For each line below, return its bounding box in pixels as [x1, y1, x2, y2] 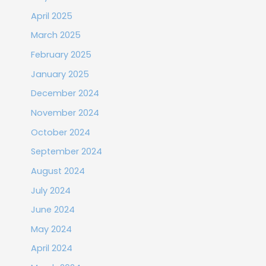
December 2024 [30, 87, 99, 100]
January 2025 [30, 68, 89, 80]
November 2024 [30, 106, 99, 119]
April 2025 [30, 9, 72, 22]
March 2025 [30, 29, 81, 42]
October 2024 [30, 126, 90, 138]
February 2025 [30, 49, 91, 61]
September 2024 [30, 145, 102, 158]
